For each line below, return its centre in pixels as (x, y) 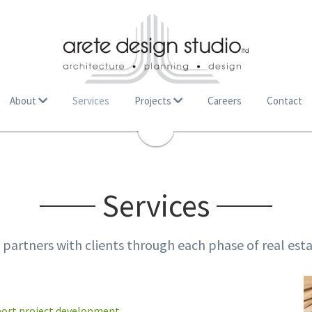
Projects (153, 100)
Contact (284, 100)
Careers (225, 100)
